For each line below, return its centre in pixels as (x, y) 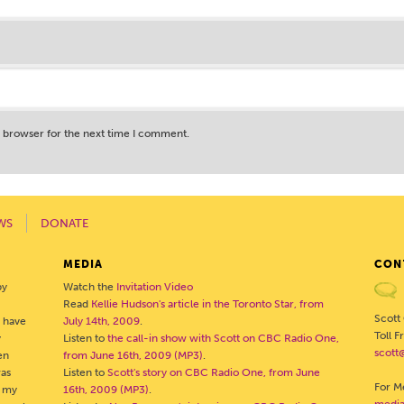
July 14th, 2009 (101, 321)
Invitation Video (154, 287)
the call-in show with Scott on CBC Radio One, (223, 338)
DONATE (64, 223)
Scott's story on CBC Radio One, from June (213, 372)
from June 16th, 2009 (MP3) (133, 355)
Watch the (89, 287)
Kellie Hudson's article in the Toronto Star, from (207, 304)
